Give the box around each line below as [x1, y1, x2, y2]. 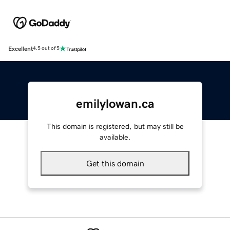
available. [100, 133, 130, 141]
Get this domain [86, 159, 144, 167]
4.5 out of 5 [33, 46, 60, 51]
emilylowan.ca [75, 97, 155, 110]
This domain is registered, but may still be [46, 122, 184, 130]
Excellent [8, 45, 33, 52]
